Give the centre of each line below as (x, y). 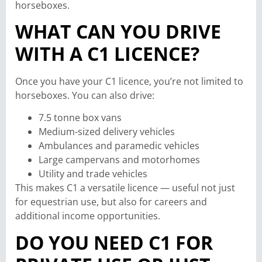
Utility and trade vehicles (93, 174)
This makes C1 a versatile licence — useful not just (125, 188)
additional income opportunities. (88, 216)
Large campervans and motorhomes (119, 160)
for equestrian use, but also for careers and (111, 202)
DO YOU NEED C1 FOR (114, 242)
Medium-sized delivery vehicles (107, 132)
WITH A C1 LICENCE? (107, 53)
